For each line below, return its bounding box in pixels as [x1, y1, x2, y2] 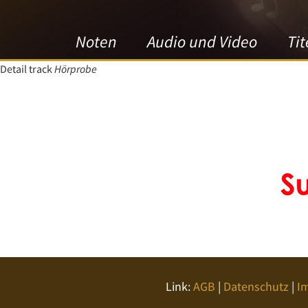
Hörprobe [54, 62, 97, 76]
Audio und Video [147, 31, 257, 52]
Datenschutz [223, 278, 289, 294]
